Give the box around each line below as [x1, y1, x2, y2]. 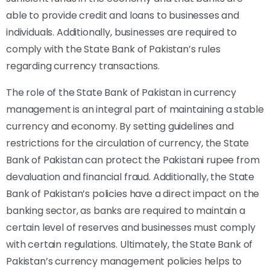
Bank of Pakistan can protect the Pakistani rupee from [6, 152, 260, 167]
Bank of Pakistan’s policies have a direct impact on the [6, 186, 260, 201]
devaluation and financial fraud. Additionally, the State [6, 169, 255, 184]
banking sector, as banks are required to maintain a [6, 203, 245, 218]
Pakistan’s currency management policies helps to [6, 254, 242, 268]
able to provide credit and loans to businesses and [6, 8, 239, 22]
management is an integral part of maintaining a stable [6, 102, 264, 116]
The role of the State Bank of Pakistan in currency [6, 85, 236, 99]
